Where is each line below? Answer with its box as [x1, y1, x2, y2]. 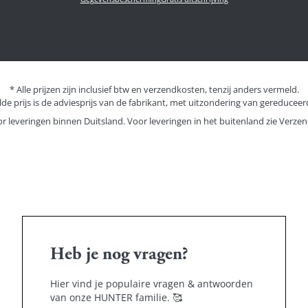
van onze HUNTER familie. [50, 291, 173, 305]
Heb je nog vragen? [50, 246, 188, 265]
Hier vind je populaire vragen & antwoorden [50, 277, 253, 291]
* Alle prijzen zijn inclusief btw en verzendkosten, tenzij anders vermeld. [9, 83, 299, 96]
